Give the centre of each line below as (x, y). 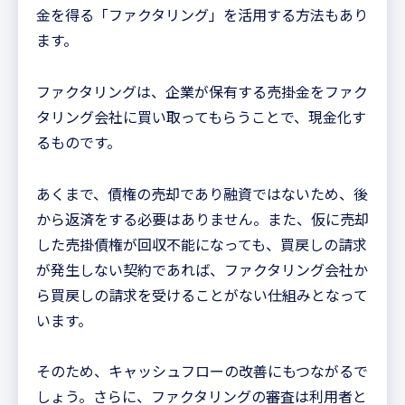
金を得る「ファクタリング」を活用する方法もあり (202, 14)
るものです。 (79, 141)
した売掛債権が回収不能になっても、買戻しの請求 (202, 244)
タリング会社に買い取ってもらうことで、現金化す (201, 116)
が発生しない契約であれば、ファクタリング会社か (202, 269)
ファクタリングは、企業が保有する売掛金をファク (202, 91)
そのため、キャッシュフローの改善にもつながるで (202, 371)
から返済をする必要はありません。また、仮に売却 (202, 218)
